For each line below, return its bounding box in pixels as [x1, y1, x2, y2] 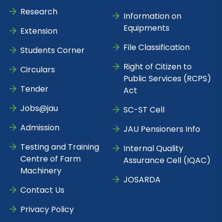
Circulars [20, 64, 55, 76]
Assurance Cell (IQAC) [123, 155, 211, 166]
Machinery [20, 165, 61, 177]
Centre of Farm [20, 153, 81, 165]
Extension [20, 25, 57, 37]
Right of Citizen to [123, 61, 192, 73]
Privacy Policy [20, 204, 74, 216]
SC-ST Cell [123, 104, 165, 116]
